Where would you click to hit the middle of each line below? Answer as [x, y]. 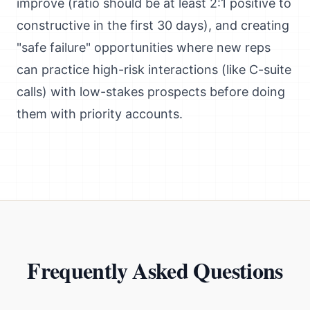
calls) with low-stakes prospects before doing [151, 92]
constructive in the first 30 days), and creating [153, 25]
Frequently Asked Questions [155, 270]
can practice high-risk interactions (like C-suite [154, 70]
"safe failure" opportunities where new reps [144, 47]
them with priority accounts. [100, 114]
